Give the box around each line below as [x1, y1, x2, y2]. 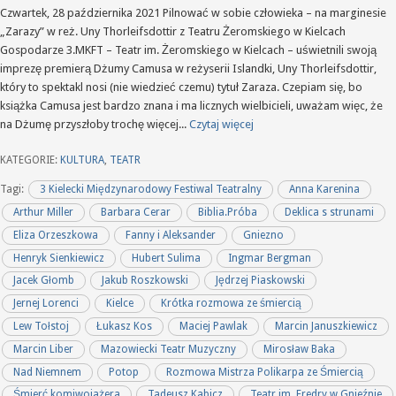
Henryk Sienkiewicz [13, 251, 105, 264]
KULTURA [60, 153, 104, 166]
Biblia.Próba [197, 206, 257, 219]
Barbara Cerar [101, 206, 171, 219]
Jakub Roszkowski [102, 274, 189, 287]
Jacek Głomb [13, 274, 75, 287]
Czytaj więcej [189, 117, 254, 131]
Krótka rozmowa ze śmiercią [160, 297, 301, 310]
